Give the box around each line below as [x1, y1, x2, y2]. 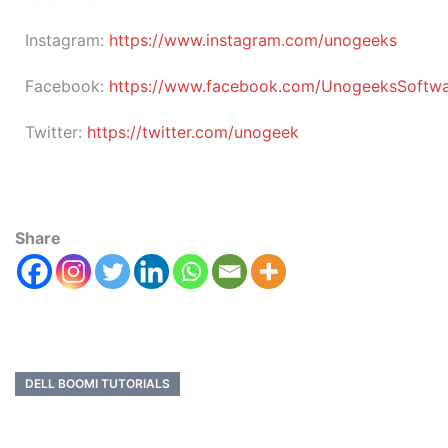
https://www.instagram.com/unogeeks [109, 30, 397, 50]
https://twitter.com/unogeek [87, 122, 299, 142]
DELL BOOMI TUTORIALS [25, 376, 170, 391]
